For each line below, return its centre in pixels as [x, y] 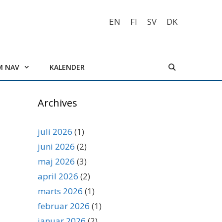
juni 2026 [56, 146]
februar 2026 [64, 206]
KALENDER [67, 67]
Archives [57, 103]
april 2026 [58, 176]
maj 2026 [56, 161]
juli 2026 [55, 132]
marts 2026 [60, 191]
